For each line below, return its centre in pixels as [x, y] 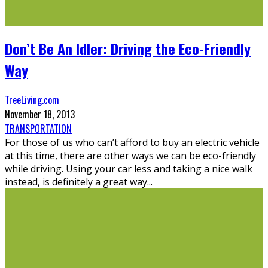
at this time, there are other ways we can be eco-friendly [130, 155]
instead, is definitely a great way [76, 182]
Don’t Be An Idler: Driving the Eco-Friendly [128, 48]
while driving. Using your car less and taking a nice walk [129, 168]
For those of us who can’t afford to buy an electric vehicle [132, 142]
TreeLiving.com [32, 100]
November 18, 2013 [40, 114]
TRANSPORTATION [38, 128]
